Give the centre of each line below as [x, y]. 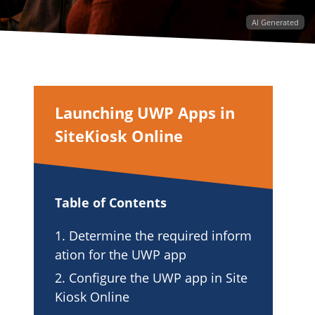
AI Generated [275, 22]
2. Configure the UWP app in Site [151, 278]
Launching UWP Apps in [145, 113]
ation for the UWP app [121, 255]
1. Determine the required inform [153, 236]
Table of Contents [111, 203]
